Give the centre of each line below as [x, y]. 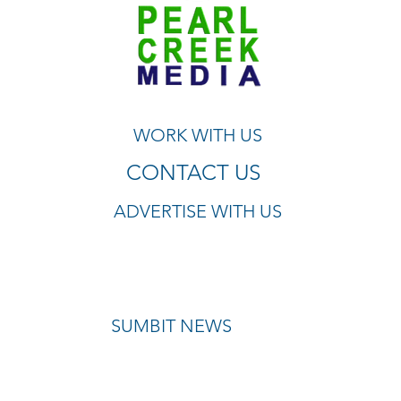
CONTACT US [193, 172]
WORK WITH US [198, 135]
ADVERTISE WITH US [198, 211]
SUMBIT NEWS [171, 326]
